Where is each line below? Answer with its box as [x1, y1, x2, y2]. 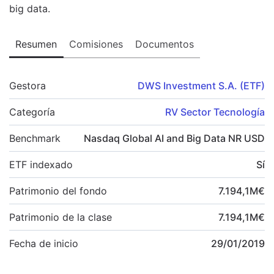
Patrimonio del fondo [9, 184, 107, 197]
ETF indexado [9, 158, 73, 171]
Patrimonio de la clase [9, 210, 112, 223]
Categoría [9, 105, 55, 118]
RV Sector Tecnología [165, 105, 265, 118]
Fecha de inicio [9, 237, 78, 250]
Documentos [135, 37, 194, 50]
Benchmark [9, 131, 61, 144]
